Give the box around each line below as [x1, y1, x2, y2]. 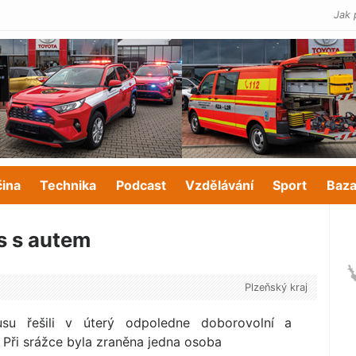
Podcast [115, 177, 166, 193]
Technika [40, 177, 97, 193]
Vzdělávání [184, 177, 253, 193]
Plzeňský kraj [244, 281, 308, 294]
